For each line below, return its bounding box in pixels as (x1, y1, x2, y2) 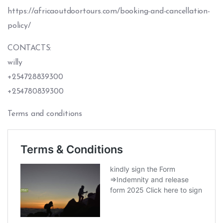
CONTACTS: (7, 44, 52, 52)
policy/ (7, 22, 31, 30)
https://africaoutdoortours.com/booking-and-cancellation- (7, 7, 210, 15)
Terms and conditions (7, 110, 82, 118)
